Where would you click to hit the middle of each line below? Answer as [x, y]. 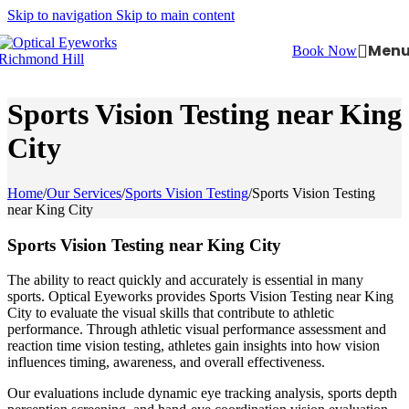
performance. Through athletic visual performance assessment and [197, 330]
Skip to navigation [62, 15]
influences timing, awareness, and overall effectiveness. [166, 362]
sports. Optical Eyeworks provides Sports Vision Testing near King [200, 297]
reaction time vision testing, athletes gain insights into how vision [194, 346]
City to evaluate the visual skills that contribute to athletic [171, 313]
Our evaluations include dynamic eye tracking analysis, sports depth [202, 393]
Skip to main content [175, 15]
